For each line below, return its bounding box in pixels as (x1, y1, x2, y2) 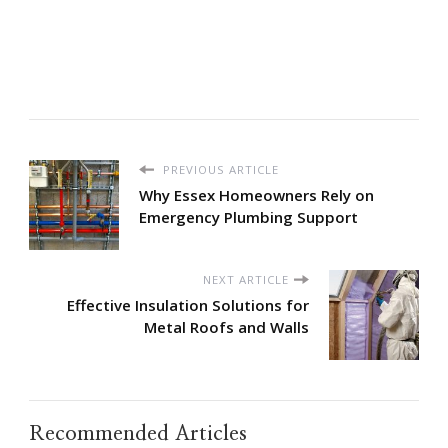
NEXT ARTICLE (203, 271, 289, 287)
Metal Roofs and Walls (144, 316, 309, 337)
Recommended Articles (29, 422, 247, 444)
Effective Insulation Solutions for (67, 294, 309, 315)
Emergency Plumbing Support (139, 206, 358, 227)
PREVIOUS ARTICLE (159, 161, 279, 177)
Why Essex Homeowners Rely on (139, 184, 374, 205)
